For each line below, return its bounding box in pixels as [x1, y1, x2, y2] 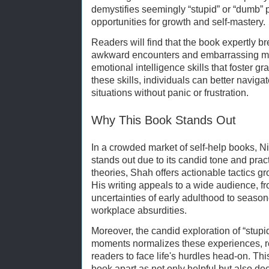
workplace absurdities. [91, 205, 187, 216]
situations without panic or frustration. [91, 88, 249, 98]
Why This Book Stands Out [91, 113, 236, 127]
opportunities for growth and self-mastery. [91, 17, 265, 28]
